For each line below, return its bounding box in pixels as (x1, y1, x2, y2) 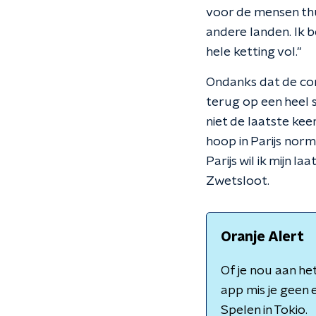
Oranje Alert (221, 230, 304, 244)
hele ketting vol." (206, 46, 301, 59)
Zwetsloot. (206, 175, 269, 188)
